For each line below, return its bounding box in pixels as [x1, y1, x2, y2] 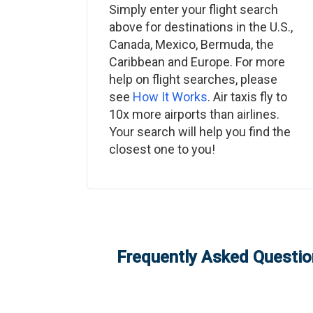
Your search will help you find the [109, 124, 291, 139]
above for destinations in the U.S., [109, 20, 293, 34]
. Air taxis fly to [208, 89, 287, 104]
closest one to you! [109, 142, 215, 156]
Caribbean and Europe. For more [109, 54, 285, 69]
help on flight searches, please [109, 72, 277, 87]
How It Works [133, 89, 208, 104]
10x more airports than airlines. [109, 107, 279, 122]
